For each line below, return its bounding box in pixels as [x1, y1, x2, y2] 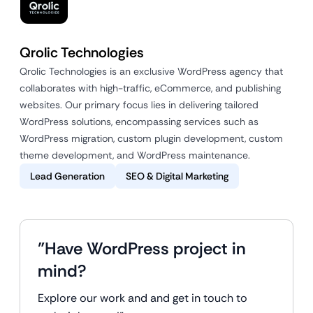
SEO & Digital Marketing [126, 170, 228, 182]
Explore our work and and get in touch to [38, 291, 247, 305]
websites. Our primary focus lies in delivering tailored [20, 99, 259, 111]
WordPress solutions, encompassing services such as [20, 115, 259, 128]
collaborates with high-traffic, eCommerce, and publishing [20, 82, 281, 94]
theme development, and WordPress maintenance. [20, 149, 250, 161]
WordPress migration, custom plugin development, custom [20, 132, 283, 145]
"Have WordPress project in [38, 238, 246, 259]
